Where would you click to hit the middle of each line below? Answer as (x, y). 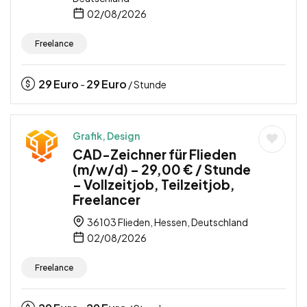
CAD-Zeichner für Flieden (155, 155)
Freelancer (107, 200)
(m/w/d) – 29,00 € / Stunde (162, 170)
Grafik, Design (106, 136)
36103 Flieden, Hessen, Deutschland (167, 222)
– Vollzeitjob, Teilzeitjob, (154, 185)
